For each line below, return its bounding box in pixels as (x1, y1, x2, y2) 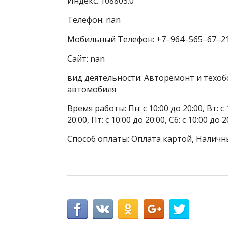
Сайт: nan (67, 53, 105, 64)
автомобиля (67, 83, 116, 95)
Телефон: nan (67, 14, 121, 25)
